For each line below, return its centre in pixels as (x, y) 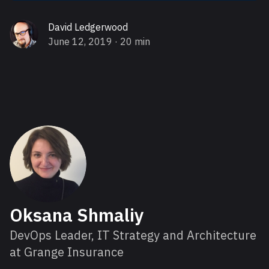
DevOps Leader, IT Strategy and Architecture (133, 235)
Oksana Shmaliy (77, 215)
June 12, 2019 (80, 41)
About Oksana (44, 134)
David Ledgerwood (88, 27)
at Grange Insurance (67, 252)
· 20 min (131, 41)
